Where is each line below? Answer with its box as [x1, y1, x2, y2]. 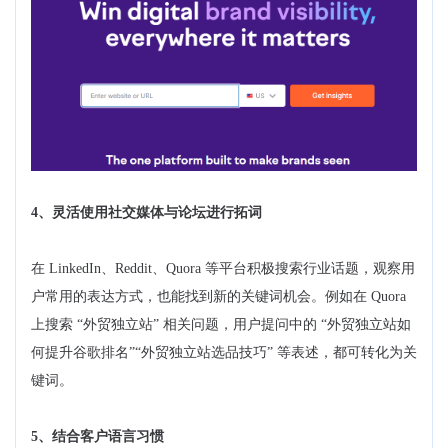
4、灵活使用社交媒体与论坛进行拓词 [31, 205, 262, 221]
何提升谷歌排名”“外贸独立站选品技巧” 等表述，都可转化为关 [31, 345, 417, 361]
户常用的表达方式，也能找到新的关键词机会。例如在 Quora [31, 289, 406, 305]
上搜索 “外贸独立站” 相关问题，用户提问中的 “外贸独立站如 [31, 317, 411, 333]
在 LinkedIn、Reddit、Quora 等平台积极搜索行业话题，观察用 [31, 261, 415, 277]
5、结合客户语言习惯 [31, 429, 164, 445]
